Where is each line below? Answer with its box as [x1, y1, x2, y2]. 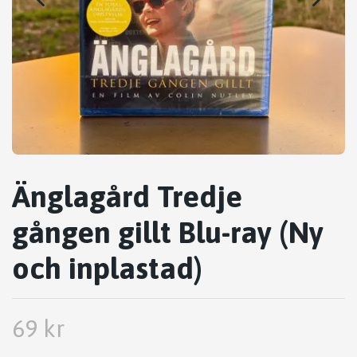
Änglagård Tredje [12, 178, 242, 214]
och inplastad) [12, 250, 202, 285]
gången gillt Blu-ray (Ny [12, 214, 324, 249]
